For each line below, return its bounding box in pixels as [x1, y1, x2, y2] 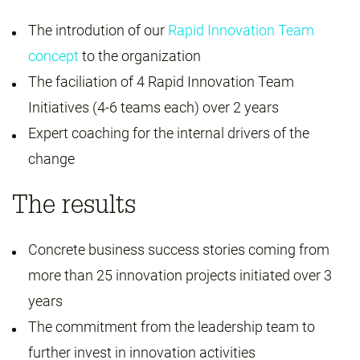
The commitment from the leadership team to [28, 318, 315, 335]
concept [28, 47, 79, 64]
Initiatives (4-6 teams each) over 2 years [28, 99, 279, 116]
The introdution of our [28, 22, 168, 39]
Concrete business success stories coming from [28, 241, 329, 258]
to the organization [79, 47, 201, 64]
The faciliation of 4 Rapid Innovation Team [28, 73, 294, 90]
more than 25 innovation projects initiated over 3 [28, 267, 332, 284]
